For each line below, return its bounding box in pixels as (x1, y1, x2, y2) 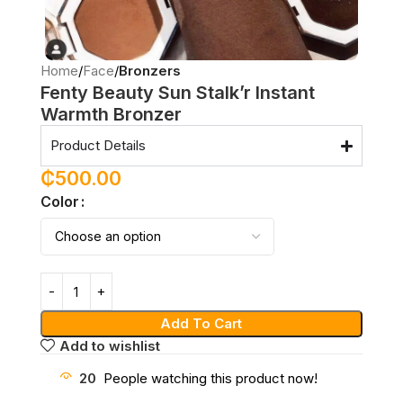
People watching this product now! (103, 369, 318, 387)
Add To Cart (160, 315, 243, 333)
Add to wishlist (59, 336, 161, 354)
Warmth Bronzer (40, 103, 182, 126)
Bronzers (118, 62, 181, 80)
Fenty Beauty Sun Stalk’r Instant (40, 82, 315, 104)
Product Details (49, 137, 146, 155)
